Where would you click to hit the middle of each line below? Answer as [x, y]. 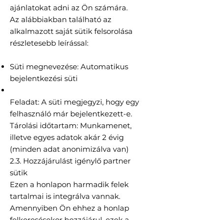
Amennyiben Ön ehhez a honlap [69, 208]
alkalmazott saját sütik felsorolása [71, 31]
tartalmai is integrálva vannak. [65, 196]
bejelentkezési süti [44, 79]
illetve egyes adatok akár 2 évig [67, 137]
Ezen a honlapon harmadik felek [69, 185]
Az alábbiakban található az [61, 20]
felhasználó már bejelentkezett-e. [71, 114]
